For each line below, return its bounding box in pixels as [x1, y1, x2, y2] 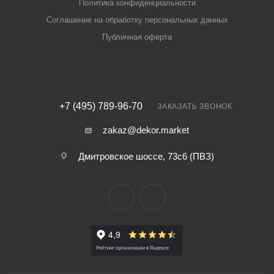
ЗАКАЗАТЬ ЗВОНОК [157, 102, 232, 111]
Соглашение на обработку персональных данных [46, 15, 228, 24]
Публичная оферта [102, 32, 172, 42]
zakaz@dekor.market [103, 125, 189, 135]
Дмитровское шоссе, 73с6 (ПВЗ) [78, 151, 214, 161]
